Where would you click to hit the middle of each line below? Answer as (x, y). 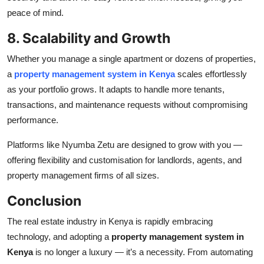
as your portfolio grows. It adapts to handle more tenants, (116, 89)
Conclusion (44, 200)
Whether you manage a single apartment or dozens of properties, (131, 58)
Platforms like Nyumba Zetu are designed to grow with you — (125, 144)
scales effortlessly (211, 74)
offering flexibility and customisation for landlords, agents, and (124, 160)
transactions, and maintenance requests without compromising (127, 104)
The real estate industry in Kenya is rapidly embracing (110, 221)
